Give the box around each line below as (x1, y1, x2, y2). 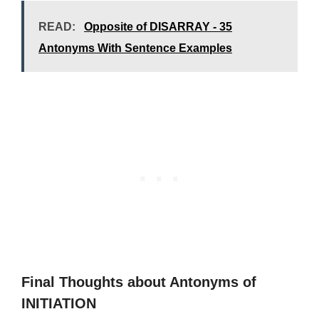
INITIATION (21, 296, 96, 311)
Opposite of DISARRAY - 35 (84, 21, 232, 33)
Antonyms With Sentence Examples (38, 42, 232, 54)
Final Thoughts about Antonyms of (21, 274, 256, 290)
